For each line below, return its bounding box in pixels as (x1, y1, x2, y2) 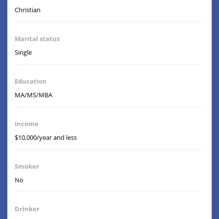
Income (15, 119, 39, 129)
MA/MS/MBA (15, 90, 52, 100)
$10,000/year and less (15, 133, 77, 142)
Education (15, 77, 47, 86)
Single (15, 48, 32, 57)
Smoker (15, 162, 39, 171)
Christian (15, 5, 41, 15)
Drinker (15, 204, 40, 214)
